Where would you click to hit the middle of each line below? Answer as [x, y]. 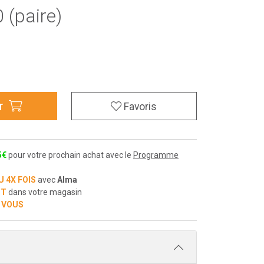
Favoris [141, 107]
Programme [156, 155]
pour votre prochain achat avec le [70, 155]
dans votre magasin [44, 192]
